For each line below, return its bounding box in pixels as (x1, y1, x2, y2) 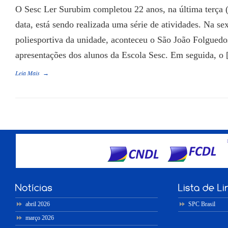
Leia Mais (15, 69, 40, 77)
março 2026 (25, 214, 54, 221)
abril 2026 (25, 200, 50, 208)
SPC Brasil (188, 200, 215, 208)
